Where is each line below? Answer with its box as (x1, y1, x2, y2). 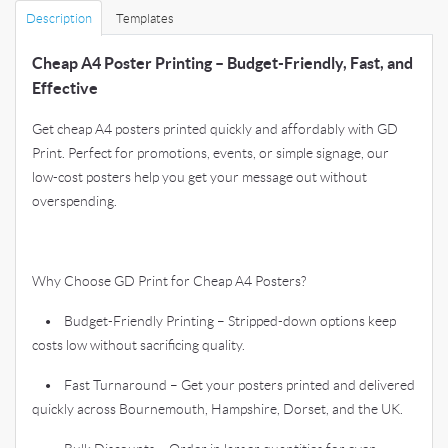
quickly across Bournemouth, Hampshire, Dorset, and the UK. (32, 400, 403, 417)
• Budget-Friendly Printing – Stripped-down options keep (32, 312, 396, 329)
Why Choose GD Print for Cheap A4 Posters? (32, 272, 306, 289)
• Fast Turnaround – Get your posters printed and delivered (32, 376, 415, 393)
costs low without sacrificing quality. (32, 336, 245, 353)
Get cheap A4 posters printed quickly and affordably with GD (32, 120, 398, 137)
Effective (32, 78, 98, 97)
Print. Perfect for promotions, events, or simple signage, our (32, 144, 389, 161)
